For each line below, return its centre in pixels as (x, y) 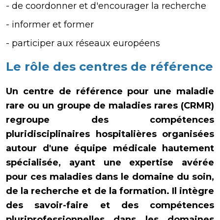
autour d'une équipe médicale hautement (110, 148)
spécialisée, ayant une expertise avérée (110, 162)
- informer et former (50, 24)
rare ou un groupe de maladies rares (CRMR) (110, 105)
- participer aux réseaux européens (83, 43)
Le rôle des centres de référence (110, 66)
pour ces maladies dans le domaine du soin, (110, 177)
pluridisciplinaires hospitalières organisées (110, 134)
